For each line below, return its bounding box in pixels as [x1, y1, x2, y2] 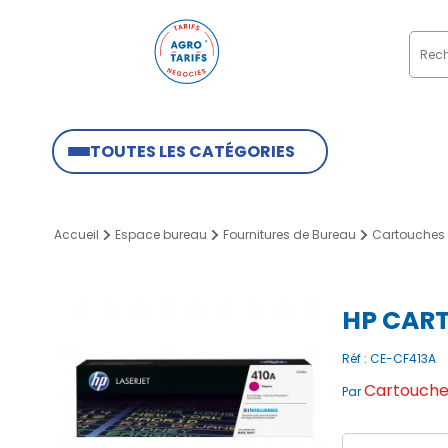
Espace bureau [115, 226, 207, 243]
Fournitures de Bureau [223, 226, 356, 243]
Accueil [54, 226, 99, 243]
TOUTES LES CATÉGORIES [90, 140, 295, 163]
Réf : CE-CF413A [342, 350, 436, 367]
